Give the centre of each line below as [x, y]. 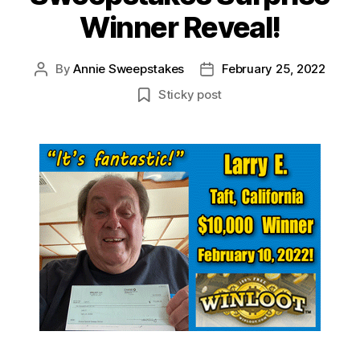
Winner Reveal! [180, 27]
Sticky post [190, 94]
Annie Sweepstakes [129, 68]
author [59, 87]
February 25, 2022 [274, 68]
